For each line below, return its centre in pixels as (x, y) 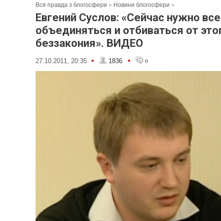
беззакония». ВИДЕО (89, 43)
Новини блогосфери (142, 5)
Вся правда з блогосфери (71, 5)
